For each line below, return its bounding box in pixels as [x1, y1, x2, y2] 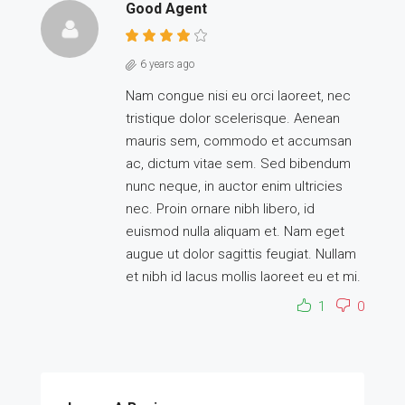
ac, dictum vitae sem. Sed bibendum [126, 155, 351, 172]
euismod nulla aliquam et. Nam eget [126, 223, 344, 240]
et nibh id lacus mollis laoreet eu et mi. [126, 268, 361, 285]
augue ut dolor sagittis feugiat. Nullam [126, 246, 356, 262]
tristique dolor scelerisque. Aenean [126, 110, 340, 127]
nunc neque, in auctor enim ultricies [126, 178, 343, 194]
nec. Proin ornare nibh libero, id [126, 201, 315, 217]
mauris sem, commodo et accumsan [126, 133, 352, 149]
